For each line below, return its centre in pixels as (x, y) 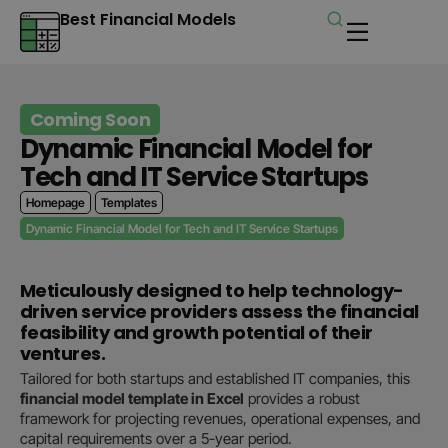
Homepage (55, 202)
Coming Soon (90, 119)
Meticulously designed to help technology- (212, 290)
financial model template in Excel (132, 398)
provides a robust (302, 398)
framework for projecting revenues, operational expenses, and (220, 418)
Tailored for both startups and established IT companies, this (215, 378)
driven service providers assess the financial (219, 311)
